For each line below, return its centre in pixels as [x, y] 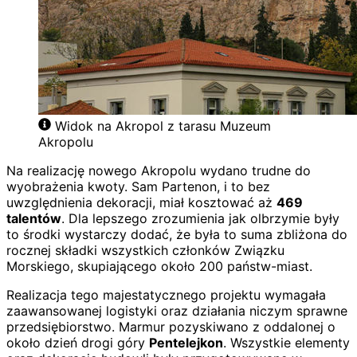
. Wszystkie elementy [286, 343]
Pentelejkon [186, 343]
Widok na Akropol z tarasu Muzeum [163, 126]
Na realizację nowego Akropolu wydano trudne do [159, 171]
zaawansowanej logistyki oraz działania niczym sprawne [177, 311]
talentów [34, 219]
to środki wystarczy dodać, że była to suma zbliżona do [177, 235]
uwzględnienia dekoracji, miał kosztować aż [141, 203]
